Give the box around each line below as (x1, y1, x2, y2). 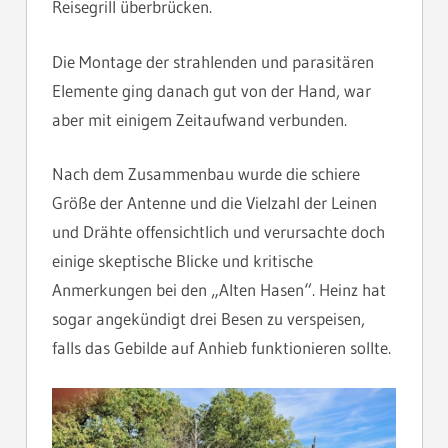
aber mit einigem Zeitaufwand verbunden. (52, 108, 347, 130)
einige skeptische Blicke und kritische (52, 250, 313, 272)
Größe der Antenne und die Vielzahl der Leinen (52, 192, 377, 214)
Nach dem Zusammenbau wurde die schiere (52, 163, 360, 185)
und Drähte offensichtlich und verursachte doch (52, 221, 385, 243)
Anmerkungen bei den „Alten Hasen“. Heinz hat (52, 279, 386, 301)
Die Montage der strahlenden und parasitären (52, 50, 374, 72)
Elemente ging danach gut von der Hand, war (52, 79, 371, 101)
